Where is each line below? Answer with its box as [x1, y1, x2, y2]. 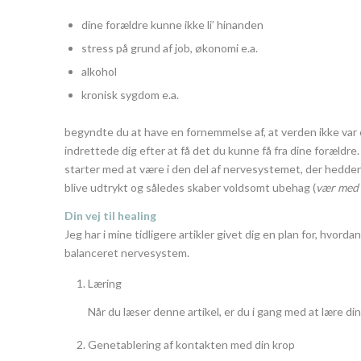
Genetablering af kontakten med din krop [88, 337, 295, 351]
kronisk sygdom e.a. [81, 88, 179, 102]
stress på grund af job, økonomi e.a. [81, 41, 258, 56]
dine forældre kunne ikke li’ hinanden [81, 18, 263, 32]
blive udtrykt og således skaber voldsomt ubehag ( [64, 180, 316, 195]
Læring [88, 276, 122, 290]
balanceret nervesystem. [64, 245, 189, 259]
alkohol [81, 64, 117, 79]
